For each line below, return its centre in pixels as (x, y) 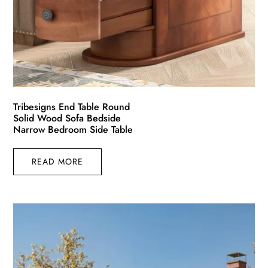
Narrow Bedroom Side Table (73, 130)
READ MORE (58, 162)
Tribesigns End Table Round (72, 107)
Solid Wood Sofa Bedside (67, 118)
